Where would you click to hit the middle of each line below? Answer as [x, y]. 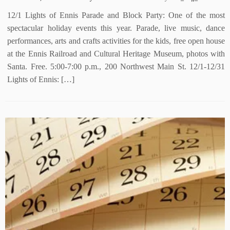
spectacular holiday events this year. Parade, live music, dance [116, 28]
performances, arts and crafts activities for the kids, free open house [116, 41]
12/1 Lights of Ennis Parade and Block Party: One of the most [116, 15]
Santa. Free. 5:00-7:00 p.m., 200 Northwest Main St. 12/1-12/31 [116, 66]
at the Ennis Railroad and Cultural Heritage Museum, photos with [116, 54]
